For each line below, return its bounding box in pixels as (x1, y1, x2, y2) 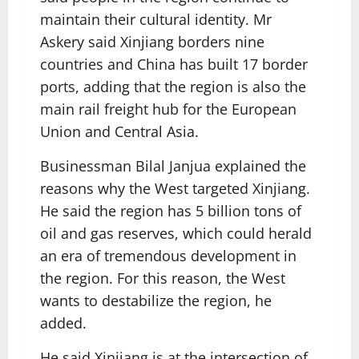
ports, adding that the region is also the (40, 77, 306, 96)
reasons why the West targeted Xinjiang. (40, 179, 310, 198)
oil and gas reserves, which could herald (40, 224, 312, 243)
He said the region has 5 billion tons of (40, 201, 301, 220)
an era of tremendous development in (40, 246, 296, 265)
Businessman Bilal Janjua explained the (40, 156, 306, 175)
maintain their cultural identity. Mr (40, 10, 272, 29)
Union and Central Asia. (40, 122, 199, 141)
